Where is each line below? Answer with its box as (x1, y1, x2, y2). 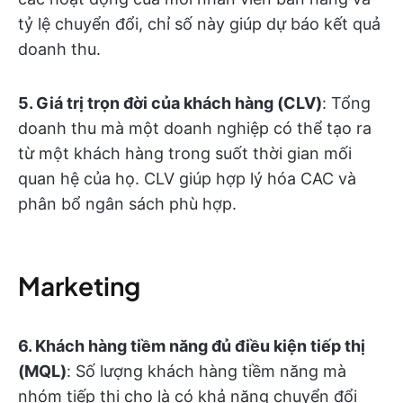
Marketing (18, 270, 140, 301)
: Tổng (322, 94, 371, 112)
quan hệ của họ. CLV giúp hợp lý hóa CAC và (18, 169, 356, 188)
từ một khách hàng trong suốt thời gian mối (18, 144, 352, 163)
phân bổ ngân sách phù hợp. (18, 194, 237, 213)
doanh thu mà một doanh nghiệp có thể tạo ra (18, 119, 372, 138)
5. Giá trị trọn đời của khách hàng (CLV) (18, 94, 322, 112)
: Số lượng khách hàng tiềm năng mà (67, 362, 346, 381)
